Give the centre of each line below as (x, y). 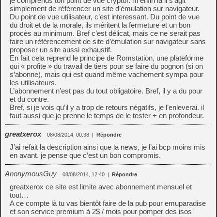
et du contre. (29, 99)
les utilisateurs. (33, 83)
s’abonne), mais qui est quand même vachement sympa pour (107, 74)
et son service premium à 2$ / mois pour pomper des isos (101, 211)
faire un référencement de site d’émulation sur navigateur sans (108, 41)
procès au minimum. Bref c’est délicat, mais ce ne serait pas (105, 33)
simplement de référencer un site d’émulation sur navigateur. (105, 8)
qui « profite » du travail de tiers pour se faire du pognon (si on (106, 66)
